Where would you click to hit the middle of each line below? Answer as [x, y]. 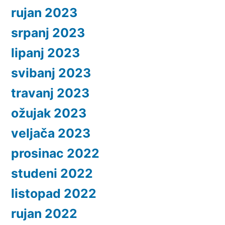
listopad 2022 [54, 194]
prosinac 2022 [55, 153]
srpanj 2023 [48, 33]
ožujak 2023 [49, 113]
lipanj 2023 [45, 53]
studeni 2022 [52, 174]
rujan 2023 [44, 13]
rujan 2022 [44, 214]
